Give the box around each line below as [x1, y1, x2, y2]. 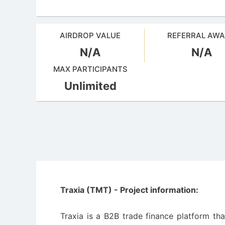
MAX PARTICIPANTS [53, 64, 128, 74]
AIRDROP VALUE [60, 31, 121, 40]
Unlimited [64, 79, 117, 92]
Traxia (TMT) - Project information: [60, 185, 198, 195]
